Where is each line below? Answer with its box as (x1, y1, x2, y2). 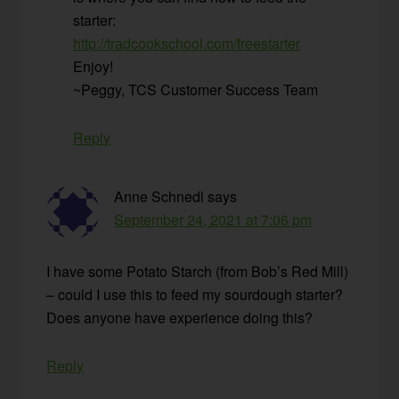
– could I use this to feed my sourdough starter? (46, 284, 344, 305)
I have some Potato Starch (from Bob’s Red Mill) (46, 261, 349, 282)
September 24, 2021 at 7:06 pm (114, 209, 313, 231)
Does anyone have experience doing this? (46, 307, 313, 329)
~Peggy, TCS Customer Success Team (73, 79, 319, 101)
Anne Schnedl (114, 186, 205, 208)
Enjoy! (73, 56, 114, 77)
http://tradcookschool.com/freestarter (73, 33, 301, 54)
